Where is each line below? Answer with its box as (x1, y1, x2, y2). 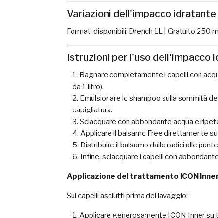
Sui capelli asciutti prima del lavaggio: (67, 191, 188, 200)
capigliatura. (73, 106, 112, 114)
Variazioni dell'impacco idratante (67, 8, 216, 19)
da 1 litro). (73, 82, 104, 91)
